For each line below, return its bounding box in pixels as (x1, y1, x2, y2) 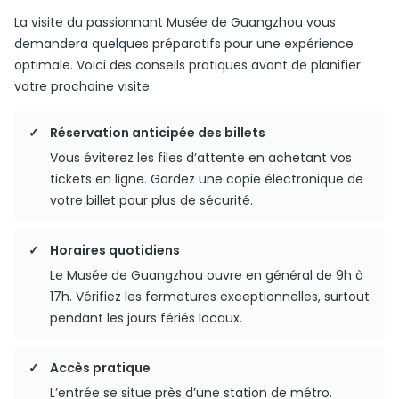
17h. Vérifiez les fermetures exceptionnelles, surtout (50, 288, 370, 305)
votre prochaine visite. (14, 77, 152, 95)
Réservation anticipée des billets (50, 124, 265, 142)
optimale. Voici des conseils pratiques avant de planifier (14, 56, 361, 74)
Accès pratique (50, 359, 151, 377)
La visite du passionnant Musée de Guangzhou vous (14, 13, 336, 31)
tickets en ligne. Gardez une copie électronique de (50, 170, 363, 188)
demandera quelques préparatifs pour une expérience (14, 35, 354, 53)
